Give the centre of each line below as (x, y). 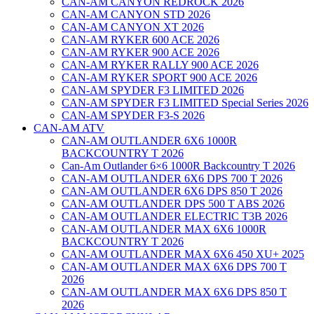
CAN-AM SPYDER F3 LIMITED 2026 (153, 90)
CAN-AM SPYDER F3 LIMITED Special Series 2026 (185, 103)
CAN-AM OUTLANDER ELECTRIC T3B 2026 (175, 217)
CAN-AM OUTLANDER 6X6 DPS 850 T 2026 (172, 191)
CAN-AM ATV (69, 128)
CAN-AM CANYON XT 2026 (133, 27)
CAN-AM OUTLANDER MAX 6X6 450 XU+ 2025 (183, 254)
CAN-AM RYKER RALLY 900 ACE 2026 (160, 65)
